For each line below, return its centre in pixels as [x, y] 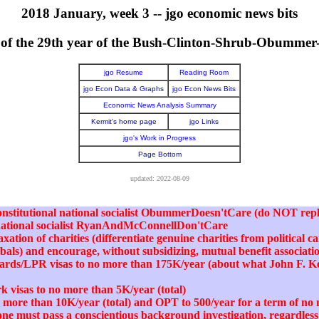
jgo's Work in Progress [159, 138]
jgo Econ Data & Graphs [124, 89]
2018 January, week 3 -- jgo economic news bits [159, 13]
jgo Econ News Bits [204, 89]
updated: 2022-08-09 [159, 179]
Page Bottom [159, 155]
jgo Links [204, 122]
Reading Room [204, 73]
